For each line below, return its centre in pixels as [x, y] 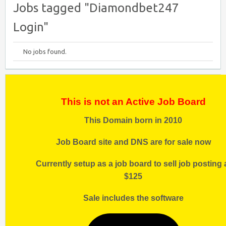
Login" [31, 27]
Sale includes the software [133, 198]
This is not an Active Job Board [133, 102]
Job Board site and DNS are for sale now [133, 142]
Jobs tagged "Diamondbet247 [96, 8]
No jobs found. [45, 51]
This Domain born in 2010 [133, 120]
